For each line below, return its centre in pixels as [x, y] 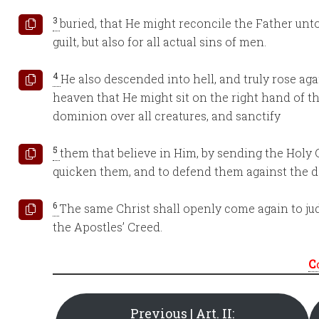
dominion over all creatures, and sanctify [167, 116]
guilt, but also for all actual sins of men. [159, 42]
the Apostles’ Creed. [108, 227]
